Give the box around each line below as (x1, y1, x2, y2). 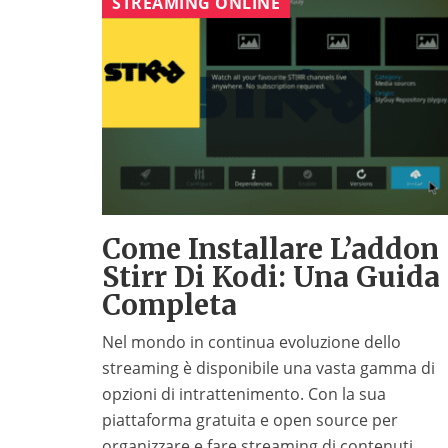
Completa (102, 287, 237, 324)
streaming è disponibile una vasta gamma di (102, 357, 435, 380)
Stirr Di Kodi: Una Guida (102, 259, 440, 296)
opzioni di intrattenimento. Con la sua (102, 383, 386, 406)
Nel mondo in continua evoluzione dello (102, 331, 401, 354)
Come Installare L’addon (102, 231, 439, 268)
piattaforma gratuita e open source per (102, 409, 398, 432)
